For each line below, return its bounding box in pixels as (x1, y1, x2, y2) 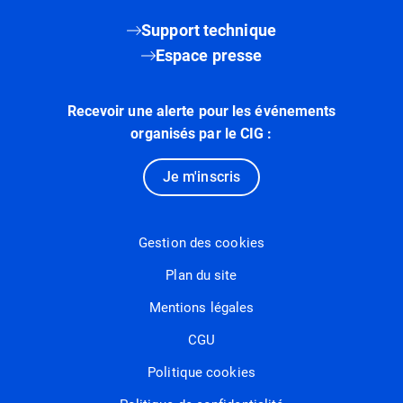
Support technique (141, 20, 276, 40)
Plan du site (166, 266, 237, 283)
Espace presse (155, 45, 263, 65)
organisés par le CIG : (130, 124, 273, 142)
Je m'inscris (162, 167, 241, 185)
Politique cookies (148, 363, 255, 381)
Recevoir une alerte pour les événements (67, 102, 336, 120)
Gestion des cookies (139, 234, 264, 251)
